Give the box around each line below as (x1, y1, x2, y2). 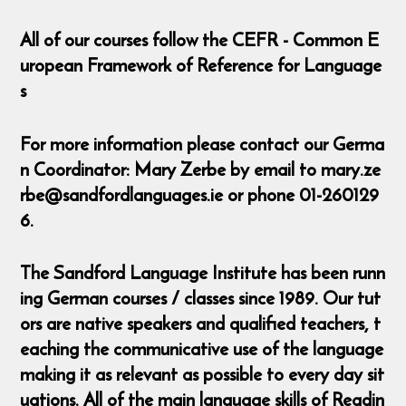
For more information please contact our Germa (20, 129, 385, 158)
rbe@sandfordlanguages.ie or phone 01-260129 (20, 179, 380, 208)
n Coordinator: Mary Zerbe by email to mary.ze (20, 154, 382, 183)
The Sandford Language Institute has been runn (20, 258, 386, 287)
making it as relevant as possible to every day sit (20, 360, 385, 389)
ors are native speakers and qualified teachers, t (20, 309, 382, 338)
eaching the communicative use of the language (20, 334, 384, 363)
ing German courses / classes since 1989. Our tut (20, 284, 382, 313)
